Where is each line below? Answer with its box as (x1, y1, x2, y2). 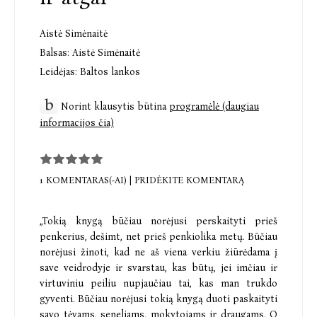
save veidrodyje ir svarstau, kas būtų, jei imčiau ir (40, 261, 277, 274)
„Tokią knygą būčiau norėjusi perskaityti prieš (40, 214, 277, 227)
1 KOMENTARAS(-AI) (40, 174, 129, 185)
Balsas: (40, 47, 72, 59)
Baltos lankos (80, 66, 140, 79)
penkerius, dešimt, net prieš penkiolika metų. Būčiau (40, 230, 277, 243)
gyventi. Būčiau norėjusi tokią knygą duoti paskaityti (40, 292, 277, 305)
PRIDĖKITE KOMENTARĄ (134, 174, 244, 185)
